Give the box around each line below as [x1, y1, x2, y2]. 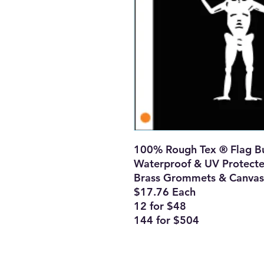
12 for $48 [134, 199, 186, 213]
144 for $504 [134, 213, 199, 227]
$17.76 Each [134, 185, 196, 199]
